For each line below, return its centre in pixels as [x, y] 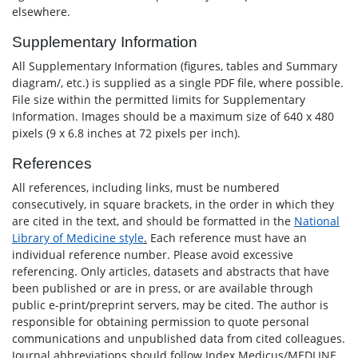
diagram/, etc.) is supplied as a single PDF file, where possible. [178, 83]
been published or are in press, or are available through [163, 288]
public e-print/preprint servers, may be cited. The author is [170, 305]
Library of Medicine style [78, 238]
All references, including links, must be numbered [146, 187]
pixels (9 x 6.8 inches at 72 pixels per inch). [126, 133]
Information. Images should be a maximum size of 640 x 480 [173, 116]
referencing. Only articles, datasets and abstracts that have [171, 271]
